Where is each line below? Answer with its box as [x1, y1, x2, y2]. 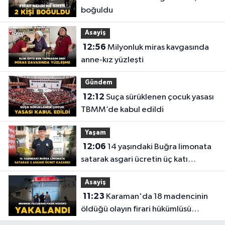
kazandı [80, 168, 110, 177]
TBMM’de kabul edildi [80, 105, 164, 115]
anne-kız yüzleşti [80, 56, 144, 65]
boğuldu [80, 6, 113, 15]
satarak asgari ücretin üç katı [80, 155, 188, 164]
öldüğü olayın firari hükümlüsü [80, 205, 191, 214]
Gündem [84, 79, 113, 86]
